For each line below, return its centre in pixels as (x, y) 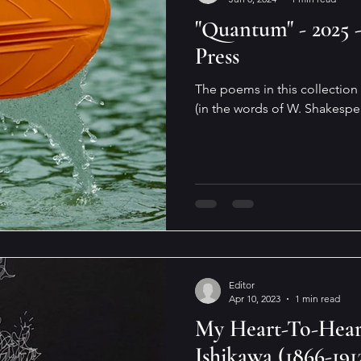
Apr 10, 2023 (255, 299)
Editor (242, 285)
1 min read (317, 299)
